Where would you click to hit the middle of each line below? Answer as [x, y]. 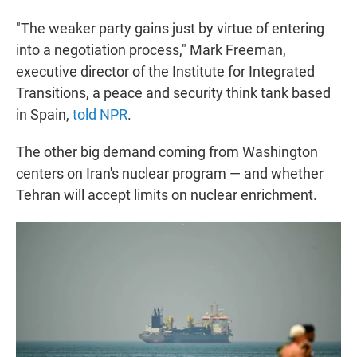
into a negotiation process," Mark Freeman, [151, 50]
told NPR [100, 115]
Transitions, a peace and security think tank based [173, 93]
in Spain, [44, 115]
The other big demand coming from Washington [167, 152]
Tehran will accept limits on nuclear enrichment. [167, 195]
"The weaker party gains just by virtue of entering [170, 29]
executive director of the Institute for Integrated [165, 72]
